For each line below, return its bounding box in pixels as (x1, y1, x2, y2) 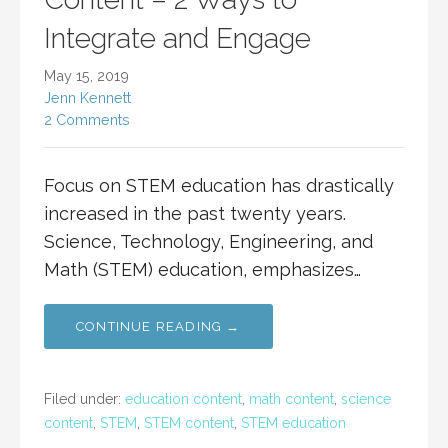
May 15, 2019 (44, 67, 129, 85)
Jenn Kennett (44, 89, 131, 107)
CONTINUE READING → (76, 319, 241, 335)
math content (249, 391, 334, 408)
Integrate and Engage (44, 22, 311, 56)
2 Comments (44, 111, 130, 129)
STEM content (144, 415, 234, 432)
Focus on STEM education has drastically (44, 175, 394, 197)
